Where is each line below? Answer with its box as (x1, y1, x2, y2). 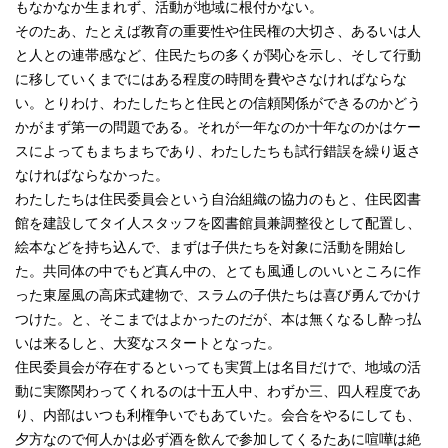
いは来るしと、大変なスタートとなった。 (15, 335, 281, 351)
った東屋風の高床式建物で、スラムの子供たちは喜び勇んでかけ (15, 287, 421, 303)
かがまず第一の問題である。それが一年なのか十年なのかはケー (15, 119, 421, 135)
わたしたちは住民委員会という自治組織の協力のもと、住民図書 (15, 191, 421, 207)
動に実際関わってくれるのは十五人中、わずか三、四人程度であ (15, 383, 421, 399)
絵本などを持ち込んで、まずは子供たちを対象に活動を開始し (15, 239, 407, 255)
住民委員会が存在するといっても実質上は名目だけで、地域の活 (15, 359, 421, 375)
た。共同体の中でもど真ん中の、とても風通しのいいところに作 (15, 263, 421, 279)
